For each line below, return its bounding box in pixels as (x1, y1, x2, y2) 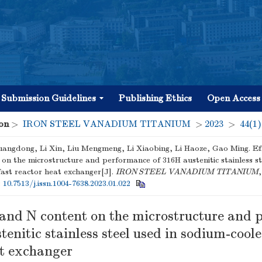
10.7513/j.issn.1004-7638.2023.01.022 (3, 178, 130, 188)
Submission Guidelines (1, 93, 96, 104)
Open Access (207, 93, 260, 104)
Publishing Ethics (119, 93, 192, 104)
